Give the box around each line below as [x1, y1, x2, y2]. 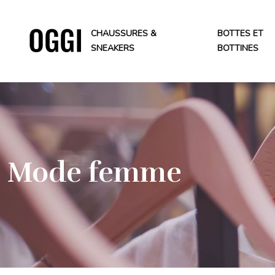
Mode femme [7, 155, 182, 190]
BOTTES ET [217, 28, 264, 39]
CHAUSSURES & [91, 28, 157, 39]
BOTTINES [217, 42, 259, 54]
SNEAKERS [91, 42, 134, 54]
